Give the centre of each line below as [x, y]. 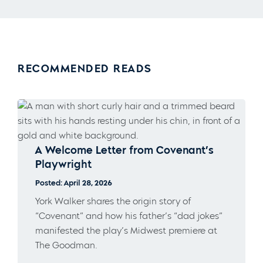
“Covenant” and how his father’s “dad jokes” [129, 216]
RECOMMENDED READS [85, 68]
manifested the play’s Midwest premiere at [126, 230]
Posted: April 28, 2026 [74, 183]
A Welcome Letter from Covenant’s [124, 150]
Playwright [63, 164]
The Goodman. [66, 245]
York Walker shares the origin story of [113, 201]
